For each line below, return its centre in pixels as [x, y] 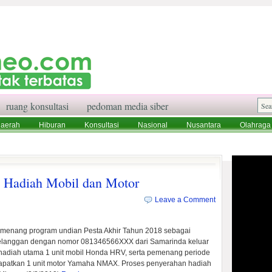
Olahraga [255, 125]
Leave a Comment [185, 200]
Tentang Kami [133, 141]
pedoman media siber [127, 106]
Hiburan [52, 125]
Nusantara [204, 125]
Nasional [153, 125]
